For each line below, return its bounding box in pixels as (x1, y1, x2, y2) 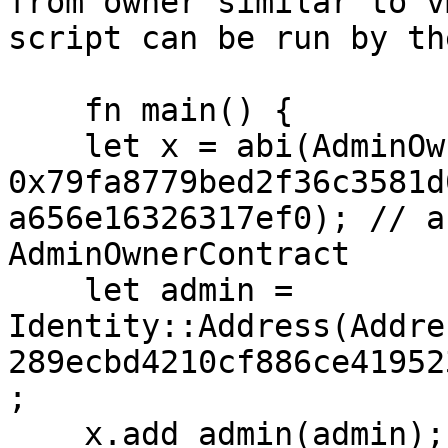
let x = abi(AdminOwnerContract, (8, 128, 84, 164)
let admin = (8, 272, 84, 308)
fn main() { (8, 92, 84, 128)
